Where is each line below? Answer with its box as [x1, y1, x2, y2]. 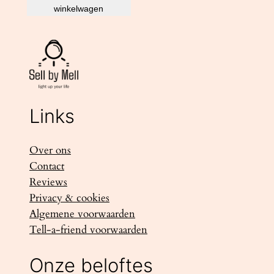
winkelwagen [54, 3, 104, 13]
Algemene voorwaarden [29, 207, 135, 221]
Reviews [29, 175, 67, 190]
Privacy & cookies [29, 191, 109, 206]
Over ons [29, 143, 71, 158]
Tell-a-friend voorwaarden [29, 223, 147, 237]
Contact [29, 159, 64, 174]
